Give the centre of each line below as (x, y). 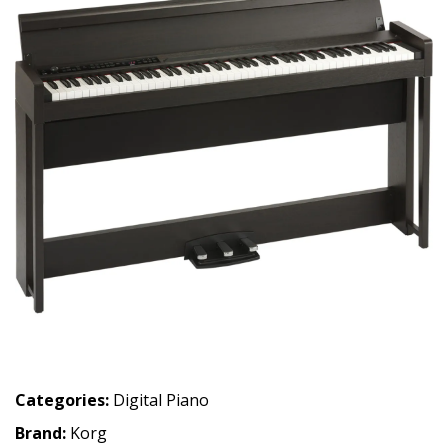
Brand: (42, 433)
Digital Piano (161, 400)
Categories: (62, 400)
